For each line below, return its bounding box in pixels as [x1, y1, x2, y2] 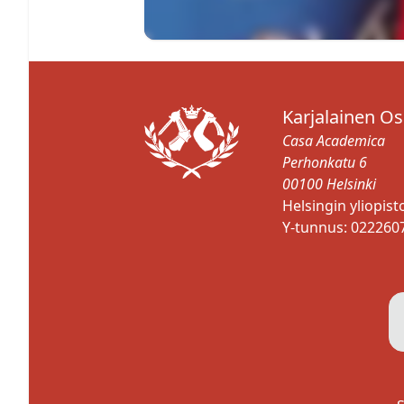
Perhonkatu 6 [282, 152, 368, 172]
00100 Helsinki [282, 174, 377, 194]
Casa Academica [282, 131, 386, 151]
